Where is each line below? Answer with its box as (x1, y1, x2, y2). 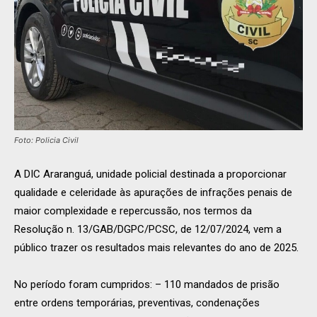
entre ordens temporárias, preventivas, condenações (14, 296, 260, 310)
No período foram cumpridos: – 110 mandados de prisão (14, 278, 279, 292)
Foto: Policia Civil (14, 135, 79, 146)
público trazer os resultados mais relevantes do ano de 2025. (14, 241, 299, 255)
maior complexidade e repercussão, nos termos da (14, 204, 252, 218)
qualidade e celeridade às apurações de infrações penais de (14, 186, 292, 200)
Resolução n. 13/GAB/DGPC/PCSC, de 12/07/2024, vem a (14, 223, 282, 236)
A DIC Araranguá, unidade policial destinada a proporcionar (14, 168, 287, 181)
